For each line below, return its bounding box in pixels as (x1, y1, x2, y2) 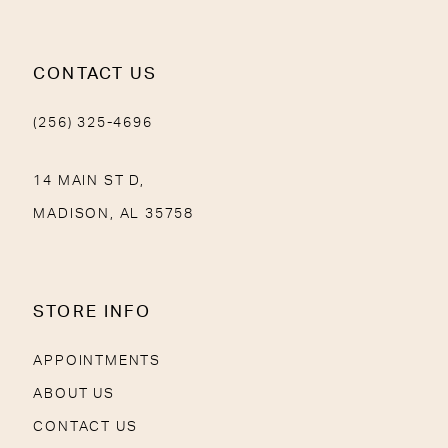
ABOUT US (33, 385, 115, 401)
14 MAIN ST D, (33, 172, 145, 188)
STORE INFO (33, 304, 151, 321)
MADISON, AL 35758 (33, 205, 194, 221)
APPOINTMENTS (33, 352, 161, 368)
